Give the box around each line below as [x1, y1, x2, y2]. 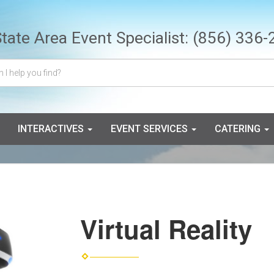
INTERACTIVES [18, 123, 86, 135]
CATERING [215, 123, 263, 135]
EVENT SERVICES [111, 123, 190, 135]
